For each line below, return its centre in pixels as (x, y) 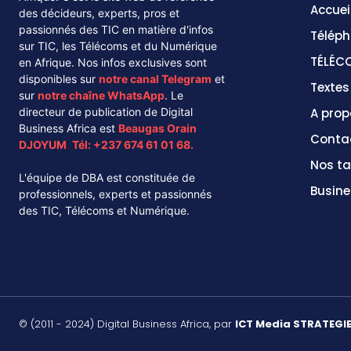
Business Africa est (69, 128)
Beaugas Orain (157, 128)
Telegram (186, 78)
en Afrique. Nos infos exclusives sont (113, 62)
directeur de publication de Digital (106, 111)
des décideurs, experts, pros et (99, 13)
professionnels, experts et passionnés (115, 194)
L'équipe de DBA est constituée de (107, 177)
